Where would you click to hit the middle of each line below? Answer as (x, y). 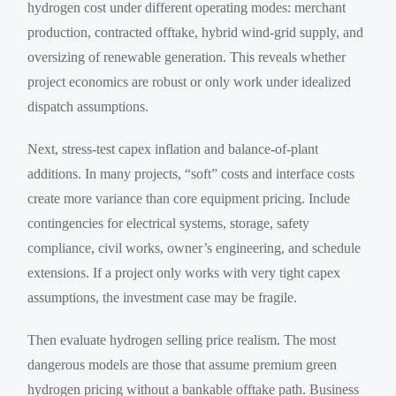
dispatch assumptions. (88, 106)
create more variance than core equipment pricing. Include (189, 198)
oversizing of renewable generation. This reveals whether (187, 57)
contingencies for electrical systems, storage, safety (169, 223)
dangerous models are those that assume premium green (183, 364)
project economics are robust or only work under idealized (190, 81)
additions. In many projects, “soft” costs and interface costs (191, 173)
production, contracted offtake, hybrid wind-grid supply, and (196, 32)
